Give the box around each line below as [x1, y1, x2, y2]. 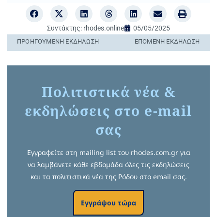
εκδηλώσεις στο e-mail [25, 101, 192, 120]
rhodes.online [82, 24, 124, 32]
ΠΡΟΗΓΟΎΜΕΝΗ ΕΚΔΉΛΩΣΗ [17, 37, 99, 45]
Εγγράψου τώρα [81, 198, 136, 207]
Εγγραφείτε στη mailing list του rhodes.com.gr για [27, 147, 190, 157]
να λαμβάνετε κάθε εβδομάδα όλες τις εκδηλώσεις [28, 159, 189, 169]
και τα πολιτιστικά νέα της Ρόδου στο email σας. [30, 171, 187, 181]
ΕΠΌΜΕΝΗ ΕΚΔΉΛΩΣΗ [134, 37, 200, 45]
